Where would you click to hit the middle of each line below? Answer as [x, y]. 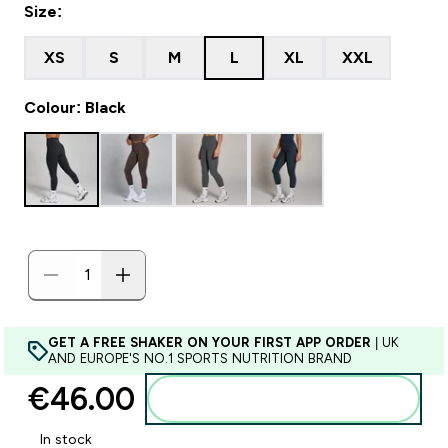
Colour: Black [75, 107]
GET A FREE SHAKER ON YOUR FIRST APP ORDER [209, 342]
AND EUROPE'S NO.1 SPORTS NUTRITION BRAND [200, 358]
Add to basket [295, 399]
